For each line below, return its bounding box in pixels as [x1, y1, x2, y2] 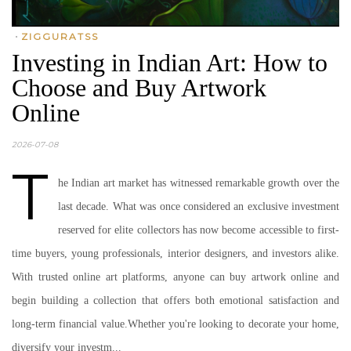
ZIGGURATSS [21, 31, 99, 42]
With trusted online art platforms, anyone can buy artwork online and [12, 271, 339, 283]
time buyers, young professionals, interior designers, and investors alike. [12, 248, 339, 259]
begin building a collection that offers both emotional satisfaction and [12, 295, 339, 306]
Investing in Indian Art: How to [12, 49, 327, 77]
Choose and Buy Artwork [12, 74, 266, 102]
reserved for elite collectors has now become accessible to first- [58, 224, 339, 236]
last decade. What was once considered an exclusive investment [58, 201, 339, 212]
